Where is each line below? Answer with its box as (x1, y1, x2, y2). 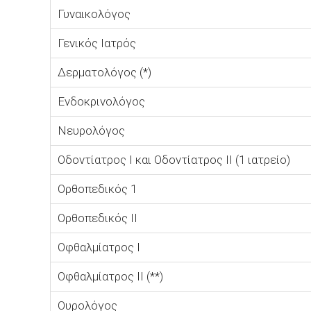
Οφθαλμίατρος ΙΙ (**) (58, 269, 163, 283)
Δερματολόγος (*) (58, 65, 151, 79)
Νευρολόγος (58, 124, 125, 137)
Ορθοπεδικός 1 (58, 182, 137, 196)
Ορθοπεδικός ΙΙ (58, 211, 137, 225)
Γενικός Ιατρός (58, 36, 136, 50)
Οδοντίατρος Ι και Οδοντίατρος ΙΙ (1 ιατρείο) (58, 153, 290, 167)
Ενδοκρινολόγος (58, 94, 145, 108)
